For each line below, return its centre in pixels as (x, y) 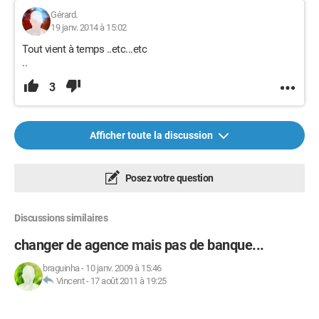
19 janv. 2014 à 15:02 (89, 27)
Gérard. (64, 15)
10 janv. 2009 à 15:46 (124, 268)
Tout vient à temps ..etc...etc (84, 49)
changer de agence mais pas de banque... (139, 245)
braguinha (61, 268)
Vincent (70, 281)
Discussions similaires (61, 218)
